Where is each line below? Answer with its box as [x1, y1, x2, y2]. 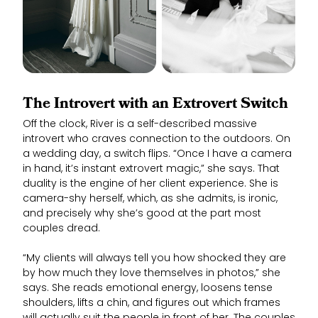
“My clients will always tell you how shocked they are [23, 253, 286, 265]
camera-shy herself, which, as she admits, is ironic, [23, 194, 278, 205]
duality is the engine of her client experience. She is [23, 179, 278, 190]
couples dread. [23, 224, 100, 235]
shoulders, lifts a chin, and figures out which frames [23, 298, 280, 309]
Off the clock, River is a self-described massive [23, 119, 257, 131]
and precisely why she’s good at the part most [23, 209, 261, 220]
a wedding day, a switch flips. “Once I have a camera [23, 149, 292, 160]
